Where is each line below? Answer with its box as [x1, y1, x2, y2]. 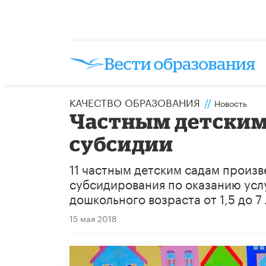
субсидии [69, 131, 174, 155]
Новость [214, 96, 247, 109]
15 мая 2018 [69, 211, 117, 224]
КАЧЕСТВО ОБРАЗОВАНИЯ [69, 93, 200, 109]
